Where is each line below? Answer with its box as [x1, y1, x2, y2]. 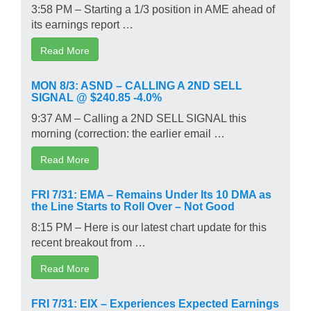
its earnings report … [31, 17, 133, 29]
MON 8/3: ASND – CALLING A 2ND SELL [31, 78, 242, 90]
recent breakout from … [31, 235, 146, 247]
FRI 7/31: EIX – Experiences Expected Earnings [31, 296, 279, 308]
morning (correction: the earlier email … [31, 126, 225, 138]
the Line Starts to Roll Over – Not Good [31, 199, 235, 211]
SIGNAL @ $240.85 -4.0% [31, 90, 162, 102]
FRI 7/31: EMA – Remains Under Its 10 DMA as [31, 187, 271, 199]
